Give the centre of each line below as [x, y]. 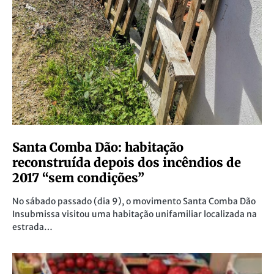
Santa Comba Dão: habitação [98, 147]
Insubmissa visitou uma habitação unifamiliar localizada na [135, 214]
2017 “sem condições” [78, 178]
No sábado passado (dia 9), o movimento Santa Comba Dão [134, 202]
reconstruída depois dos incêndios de [127, 163]
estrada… [32, 227]
